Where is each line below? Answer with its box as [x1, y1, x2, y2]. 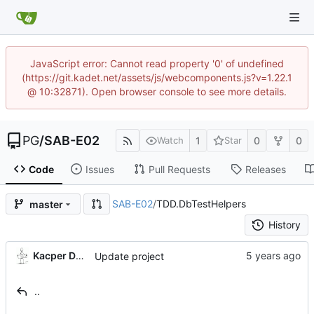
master [29, 198, 63, 210]
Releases [245, 163, 286, 175]
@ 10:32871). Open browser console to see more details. [27, 86, 287, 97]
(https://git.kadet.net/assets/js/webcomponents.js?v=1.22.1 [22, 71, 292, 83]
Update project [95, 250, 164, 262]
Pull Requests [148, 163, 210, 175]
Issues [85, 163, 114, 175]
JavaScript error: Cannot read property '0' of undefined [30, 57, 284, 69]
